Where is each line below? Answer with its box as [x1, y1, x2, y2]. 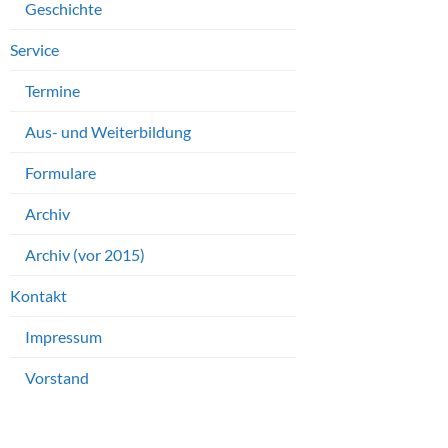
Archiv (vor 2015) [25, 245, 145, 265]
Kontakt [10, 286, 67, 306]
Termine [25, 81, 80, 101]
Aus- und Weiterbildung [25, 122, 191, 142]
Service [10, 40, 59, 60]
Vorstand [25, 368, 89, 388]
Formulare [25, 163, 96, 183]
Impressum [25, 327, 102, 347]
